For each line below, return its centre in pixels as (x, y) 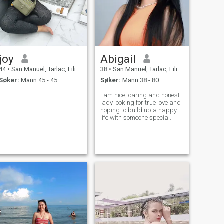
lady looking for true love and (140, 103)
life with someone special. (136, 118)
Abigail (118, 59)
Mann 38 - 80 (140, 80)
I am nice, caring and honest (140, 95)
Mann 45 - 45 (38, 80)
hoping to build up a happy (138, 110)
